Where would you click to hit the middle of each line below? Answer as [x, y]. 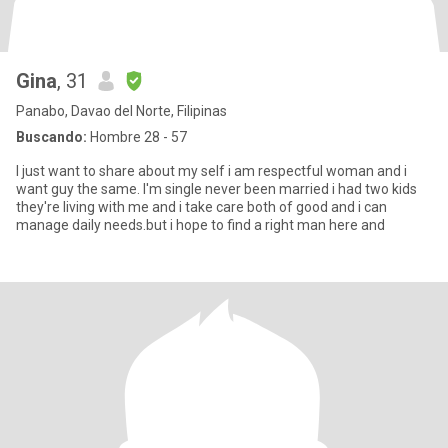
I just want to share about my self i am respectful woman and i [211, 171]
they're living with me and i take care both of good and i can [201, 207]
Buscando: [51, 137]
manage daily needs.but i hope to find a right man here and [200, 225]
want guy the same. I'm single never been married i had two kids [174, 189]
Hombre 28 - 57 [137, 137]
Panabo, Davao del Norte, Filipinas [121, 111]
